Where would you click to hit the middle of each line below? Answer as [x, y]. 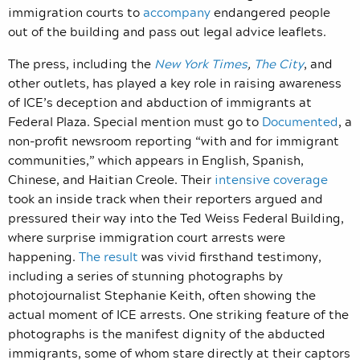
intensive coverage [271, 179]
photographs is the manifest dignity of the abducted [167, 333]
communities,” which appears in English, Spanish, [156, 160]
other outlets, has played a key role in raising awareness [175, 82]
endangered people [270, 12]
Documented [299, 121]
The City [277, 63]
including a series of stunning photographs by [145, 275]
